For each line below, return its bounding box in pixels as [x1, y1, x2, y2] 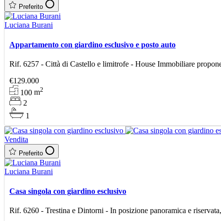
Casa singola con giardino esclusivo [9, 186, 126, 195]
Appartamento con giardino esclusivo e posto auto [9, 40, 176, 49]
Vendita [4, 135, 28, 144]
